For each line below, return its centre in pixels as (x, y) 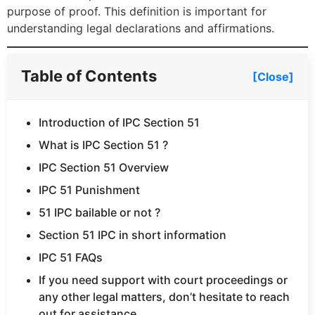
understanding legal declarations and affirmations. (141, 28)
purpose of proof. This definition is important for (137, 11)
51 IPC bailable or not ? (99, 213)
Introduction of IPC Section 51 (119, 123)
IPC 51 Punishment (89, 190)
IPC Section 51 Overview (104, 168)
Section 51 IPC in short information (133, 235)
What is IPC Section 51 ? (103, 145)
